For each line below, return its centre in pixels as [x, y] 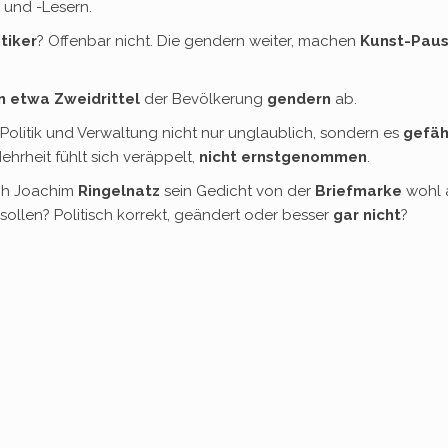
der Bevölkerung [203, 99]
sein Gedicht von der [237, 191]
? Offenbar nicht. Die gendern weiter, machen [198, 41]
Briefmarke [358, 191]
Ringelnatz [119, 191]
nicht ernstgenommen [283, 157]
